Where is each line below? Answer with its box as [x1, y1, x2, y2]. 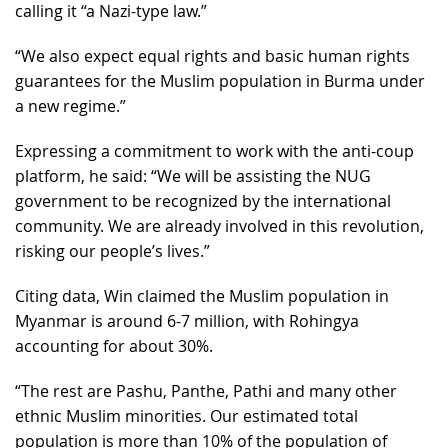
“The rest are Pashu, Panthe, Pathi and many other [15, 379, 397, 402]
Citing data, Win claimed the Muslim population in [15, 284, 389, 307]
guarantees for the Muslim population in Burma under [15, 69, 425, 92]
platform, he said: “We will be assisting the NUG [15, 164, 371, 187]
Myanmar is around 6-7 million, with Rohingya [15, 309, 359, 332]
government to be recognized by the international [15, 189, 391, 212]
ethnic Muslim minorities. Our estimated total [15, 404, 358, 427]
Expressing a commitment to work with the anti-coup [15, 139, 414, 162]
